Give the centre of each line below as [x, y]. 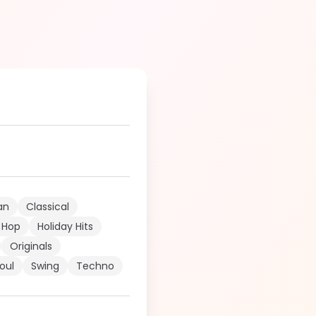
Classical [48, 207]
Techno [95, 266]
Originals [31, 246]
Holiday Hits [65, 226]
